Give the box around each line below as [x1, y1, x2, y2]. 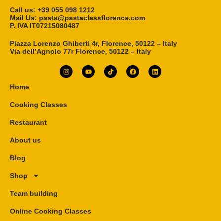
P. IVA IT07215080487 [10, 22, 79, 30]
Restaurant [10, 118, 47, 127]
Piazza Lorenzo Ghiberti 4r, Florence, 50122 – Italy [10, 39, 177, 48]
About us [10, 136, 41, 145]
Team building [10, 189, 58, 198]
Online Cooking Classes [10, 207, 91, 216]
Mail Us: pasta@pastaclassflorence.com [10, 14, 145, 22]
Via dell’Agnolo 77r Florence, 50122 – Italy [10, 47, 151, 56]
